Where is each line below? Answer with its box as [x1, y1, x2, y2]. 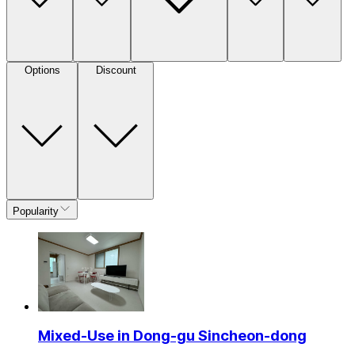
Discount [95, 63, 136, 76]
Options [24, 63, 60, 76]
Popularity [13, 204, 59, 217]
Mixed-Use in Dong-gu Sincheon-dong [38, 326, 307, 345]
